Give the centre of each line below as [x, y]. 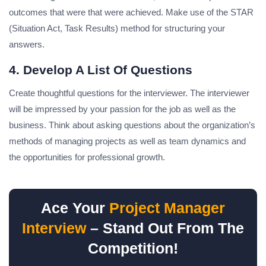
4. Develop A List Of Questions [101, 70]
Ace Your [75, 208]
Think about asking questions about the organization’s [152, 125]
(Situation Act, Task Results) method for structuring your [117, 28]
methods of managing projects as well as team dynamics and [127, 141]
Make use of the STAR [210, 12]
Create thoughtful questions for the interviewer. [98, 93]
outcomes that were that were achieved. [86, 12]
